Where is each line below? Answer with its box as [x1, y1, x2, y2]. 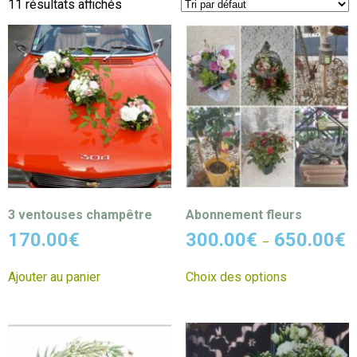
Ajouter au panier [8, 269, 100, 285]
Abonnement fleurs [185, 207, 302, 223]
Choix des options [185, 269, 287, 285]
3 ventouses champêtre [8, 207, 152, 223]
